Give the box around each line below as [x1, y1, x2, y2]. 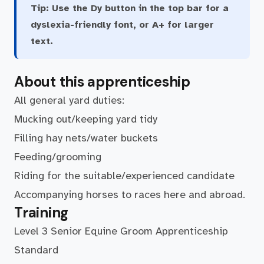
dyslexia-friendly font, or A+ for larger [31, 19, 214, 31]
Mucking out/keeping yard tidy [14, 113, 157, 126]
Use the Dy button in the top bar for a [49, 2, 229, 14]
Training [14, 203, 69, 222]
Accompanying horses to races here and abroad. [14, 188, 245, 201]
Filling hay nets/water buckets [14, 131, 161, 144]
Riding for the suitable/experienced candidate [14, 169, 237, 182]
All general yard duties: [14, 94, 127, 107]
